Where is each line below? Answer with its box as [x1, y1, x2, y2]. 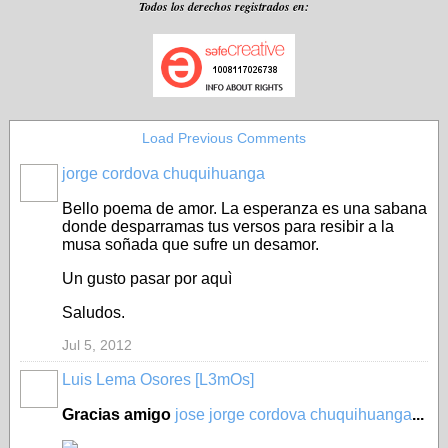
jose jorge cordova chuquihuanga [175, 406, 412, 423]
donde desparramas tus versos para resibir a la [62, 218, 394, 235]
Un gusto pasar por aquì [62, 270, 232, 287]
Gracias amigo [62, 406, 175, 423]
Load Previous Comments [142, 130, 306, 146]
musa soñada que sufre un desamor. [62, 236, 319, 253]
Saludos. [62, 304, 125, 321]
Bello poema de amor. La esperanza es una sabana [62, 200, 427, 217]
